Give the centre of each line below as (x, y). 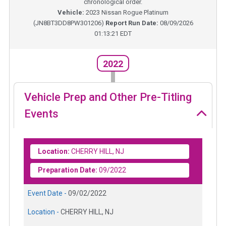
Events (41, 114)
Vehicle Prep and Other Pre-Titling (108, 97)
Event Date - (48, 193)
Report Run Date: (132, 23)
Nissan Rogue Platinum (135, 12)
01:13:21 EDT (113, 33)
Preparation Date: (68, 170)
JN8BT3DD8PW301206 (68, 23)
